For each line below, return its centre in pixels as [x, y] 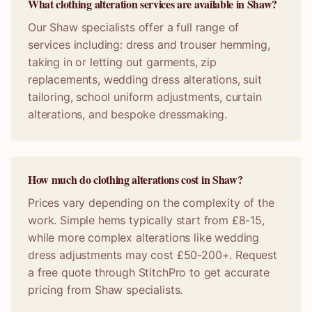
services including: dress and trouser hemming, [149, 45]
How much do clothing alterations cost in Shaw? [135, 179]
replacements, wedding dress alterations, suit [145, 79]
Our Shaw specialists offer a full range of [134, 27]
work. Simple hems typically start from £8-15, [146, 220]
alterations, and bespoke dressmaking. [128, 114]
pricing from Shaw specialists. [106, 290]
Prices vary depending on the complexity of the [151, 203]
